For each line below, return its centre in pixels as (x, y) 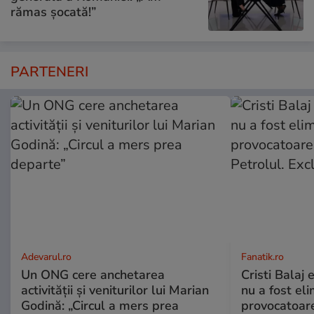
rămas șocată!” (53, 12)
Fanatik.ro (262, 257)
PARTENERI (49, 72)
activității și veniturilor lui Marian (115, 291)
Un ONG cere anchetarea (93, 275)
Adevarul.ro (46, 257)
